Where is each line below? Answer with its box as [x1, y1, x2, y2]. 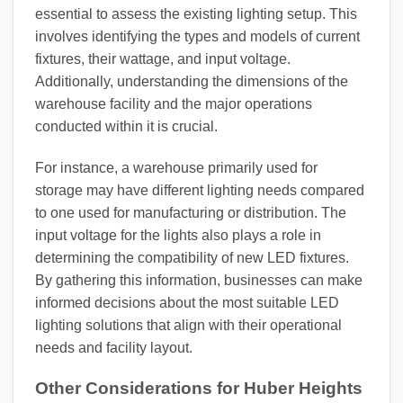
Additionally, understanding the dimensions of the [35, 74, 348, 90]
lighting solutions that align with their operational [35, 318, 342, 334]
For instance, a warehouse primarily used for [35, 160, 318, 176]
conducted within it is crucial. [35, 119, 218, 135]
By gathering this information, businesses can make [35, 273, 363, 289]
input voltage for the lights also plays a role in [35, 228, 321, 244]
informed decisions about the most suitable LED [35, 295, 339, 311]
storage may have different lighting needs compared [35, 183, 364, 199]
